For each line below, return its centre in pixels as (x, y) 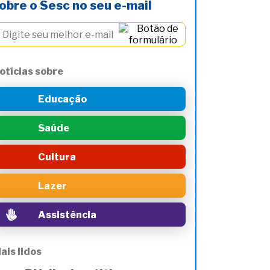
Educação (62, 99)
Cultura (57, 157)
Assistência (67, 215)
